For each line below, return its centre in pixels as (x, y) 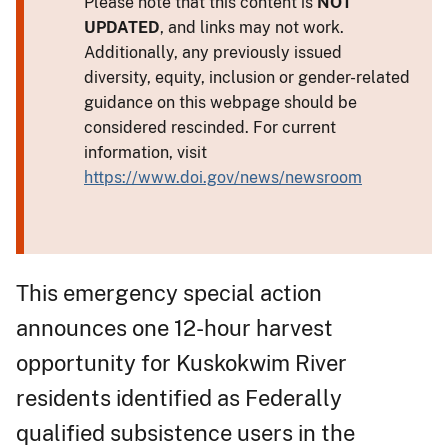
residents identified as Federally (179, 397)
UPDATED (122, 27)
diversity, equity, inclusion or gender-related (247, 77)
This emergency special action (169, 292)
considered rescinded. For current (210, 127)
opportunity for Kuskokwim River (181, 362)
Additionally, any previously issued (213, 52)
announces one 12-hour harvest (174, 327)
